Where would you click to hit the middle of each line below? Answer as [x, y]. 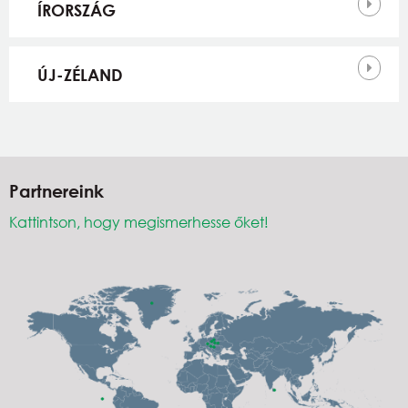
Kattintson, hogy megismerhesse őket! [139, 221]
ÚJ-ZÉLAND [80, 74]
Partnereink [56, 190]
